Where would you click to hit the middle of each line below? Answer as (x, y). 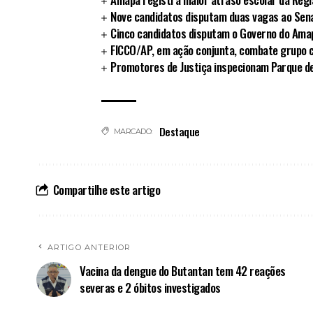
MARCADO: (133, 131)
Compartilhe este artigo (106, 189)
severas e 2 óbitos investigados (150, 287)
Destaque (179, 131)
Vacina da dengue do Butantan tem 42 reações (183, 270)
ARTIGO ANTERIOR (89, 247)
